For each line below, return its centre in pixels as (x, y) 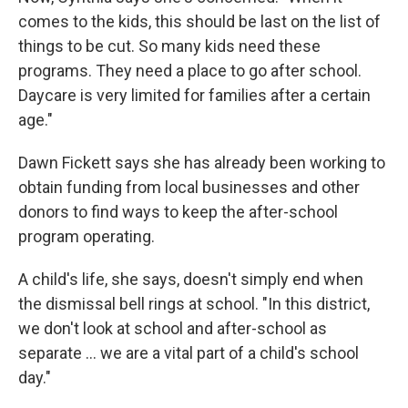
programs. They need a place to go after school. (190, 71)
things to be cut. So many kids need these (169, 46)
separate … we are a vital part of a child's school (189, 353)
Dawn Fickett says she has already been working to (202, 163)
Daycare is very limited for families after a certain (194, 95)
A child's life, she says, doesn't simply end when (191, 279)
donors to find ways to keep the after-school (178, 212)
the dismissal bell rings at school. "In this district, (194, 304)
